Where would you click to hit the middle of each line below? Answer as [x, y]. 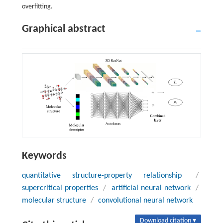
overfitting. [37, 7]
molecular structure [54, 201]
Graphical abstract [63, 29]
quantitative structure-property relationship [102, 176]
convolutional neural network [145, 201]
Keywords [44, 156]
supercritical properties [60, 188]
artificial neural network [151, 188]
